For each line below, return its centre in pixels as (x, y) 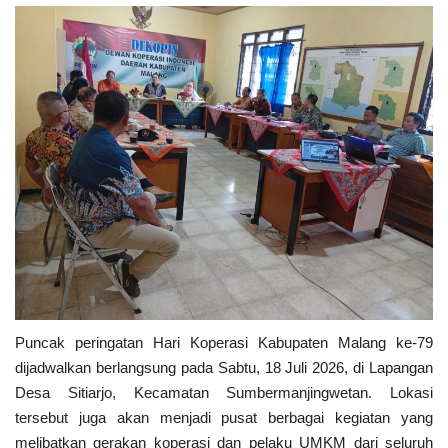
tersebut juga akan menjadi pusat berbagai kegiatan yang (224, 417)
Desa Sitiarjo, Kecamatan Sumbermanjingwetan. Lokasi (224, 392)
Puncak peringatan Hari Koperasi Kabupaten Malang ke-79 (224, 342)
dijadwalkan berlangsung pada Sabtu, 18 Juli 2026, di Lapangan (224, 367)
